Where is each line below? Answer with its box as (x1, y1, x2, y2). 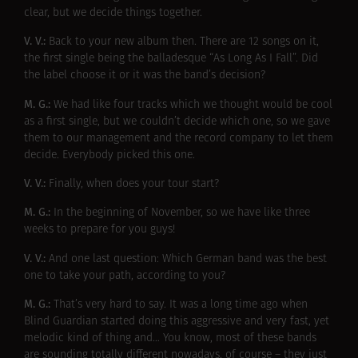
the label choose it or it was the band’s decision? (24, 70, 265, 82)
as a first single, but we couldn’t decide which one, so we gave (24, 115, 330, 128)
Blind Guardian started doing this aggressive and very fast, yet (24, 316, 329, 328)
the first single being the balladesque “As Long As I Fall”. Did (24, 53, 318, 66)
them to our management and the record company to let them (24, 132, 333, 145)
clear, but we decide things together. (24, 6, 202, 19)
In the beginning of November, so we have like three (54, 207, 310, 220)
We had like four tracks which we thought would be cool (54, 98, 332, 111)
